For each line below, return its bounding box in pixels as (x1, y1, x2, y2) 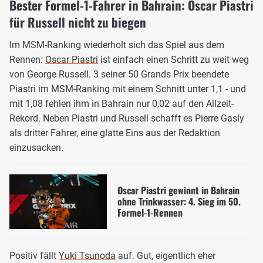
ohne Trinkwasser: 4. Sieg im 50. (117, 194, 241, 208)
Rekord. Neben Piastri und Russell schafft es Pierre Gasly (9, 112, 244, 124)
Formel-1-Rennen (117, 205, 183, 220)
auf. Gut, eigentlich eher (116, 250, 215, 262)
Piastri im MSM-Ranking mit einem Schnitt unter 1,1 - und (9, 83, 246, 95)
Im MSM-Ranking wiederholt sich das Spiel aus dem (9, 39, 224, 50)
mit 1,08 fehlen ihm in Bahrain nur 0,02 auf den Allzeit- (9, 97, 234, 109)
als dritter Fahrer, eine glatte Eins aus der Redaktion (9, 127, 220, 139)
